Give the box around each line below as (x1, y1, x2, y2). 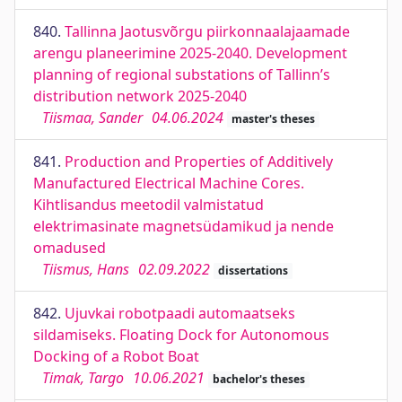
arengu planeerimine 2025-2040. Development (33, 43, 347, 63)
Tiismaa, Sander (42, 108, 143, 127)
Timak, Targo (42, 368, 124, 388)
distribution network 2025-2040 (33, 86, 247, 106)
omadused (33, 238, 106, 258)
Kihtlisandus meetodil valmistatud (33, 195, 264, 214)
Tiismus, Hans (42, 259, 129, 279)
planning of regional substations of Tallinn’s (33, 65, 330, 84)
